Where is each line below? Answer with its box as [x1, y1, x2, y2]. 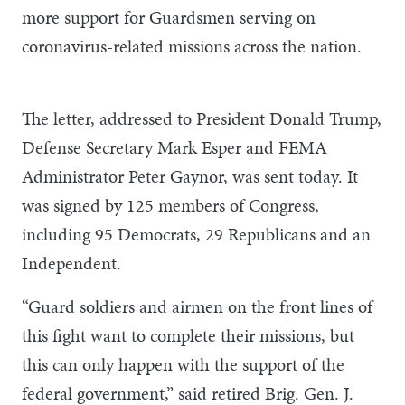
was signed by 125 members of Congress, [22, 192, 319, 218]
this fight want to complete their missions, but [22, 322, 354, 348]
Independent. [22, 250, 121, 276]
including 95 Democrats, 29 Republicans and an [22, 221, 371, 247]
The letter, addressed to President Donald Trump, [22, 105, 381, 131]
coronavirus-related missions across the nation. [22, 33, 375, 59]
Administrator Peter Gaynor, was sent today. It [22, 163, 358, 189]
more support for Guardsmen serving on [22, 4, 316, 30]
